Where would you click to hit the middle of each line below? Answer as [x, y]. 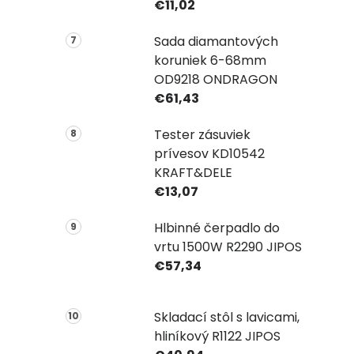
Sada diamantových [216, 41]
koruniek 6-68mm [210, 60]
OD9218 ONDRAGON [215, 79]
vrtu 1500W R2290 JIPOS [228, 247]
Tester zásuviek [202, 134]
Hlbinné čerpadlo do [217, 228]
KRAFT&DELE [193, 172]
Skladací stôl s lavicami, [226, 318]
